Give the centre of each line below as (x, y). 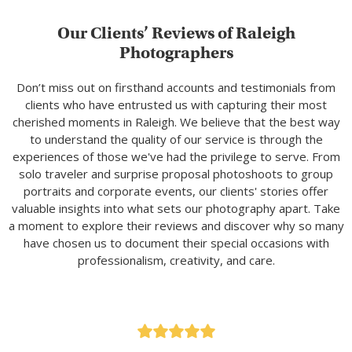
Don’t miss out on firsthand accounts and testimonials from (176, 88)
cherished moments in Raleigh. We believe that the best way (176, 122)
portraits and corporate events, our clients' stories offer (176, 191)
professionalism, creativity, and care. (176, 260)
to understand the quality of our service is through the (176, 139)
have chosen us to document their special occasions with (176, 243)
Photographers (176, 53)
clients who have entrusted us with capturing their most (176, 105)
